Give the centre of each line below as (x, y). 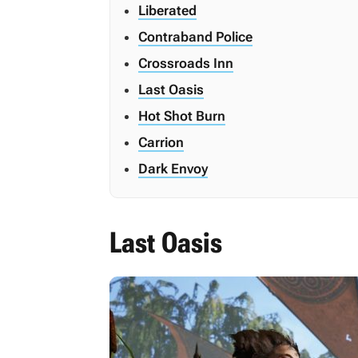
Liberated (167, 10)
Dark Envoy (173, 169)
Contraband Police (195, 37)
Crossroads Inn (186, 63)
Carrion (161, 142)
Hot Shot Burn (182, 116)
